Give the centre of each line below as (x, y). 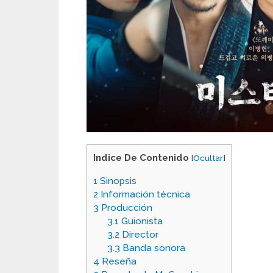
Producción (126, 207)
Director (139, 234)
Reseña (118, 261)
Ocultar (208, 158)
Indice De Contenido (141, 158)
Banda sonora (152, 248)
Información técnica (144, 194)
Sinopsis (117, 181)
